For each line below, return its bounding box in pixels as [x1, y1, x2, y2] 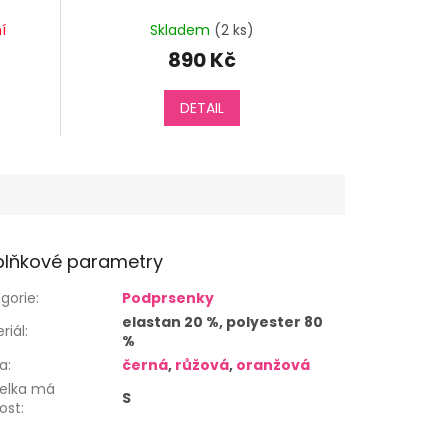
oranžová [236, 355, 311, 376]
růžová [175, 355, 230, 376]
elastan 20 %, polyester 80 [122, 312, 324, 333]
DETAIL [180, 98, 225, 119]
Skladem [150, 19, 215, 40]
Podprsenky [122, 288, 215, 309]
